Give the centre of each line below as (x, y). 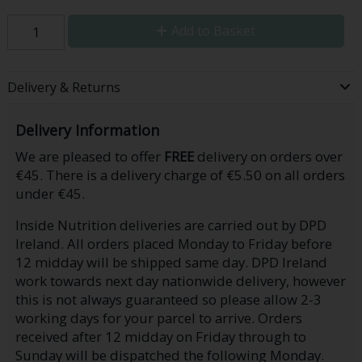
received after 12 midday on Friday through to (160, 337)
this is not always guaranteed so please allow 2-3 (168, 300)
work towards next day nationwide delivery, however (180, 281)
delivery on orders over (268, 157)
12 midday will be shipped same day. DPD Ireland (171, 263)
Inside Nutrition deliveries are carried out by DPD (170, 225)
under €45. (50, 194)
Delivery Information (87, 130)
